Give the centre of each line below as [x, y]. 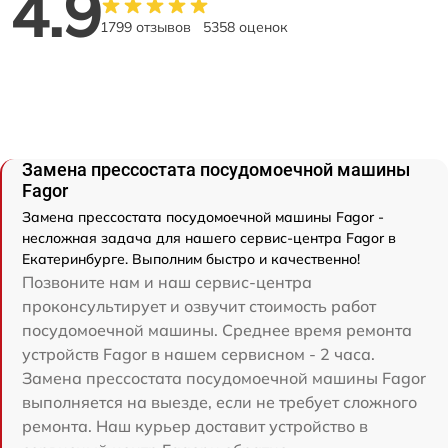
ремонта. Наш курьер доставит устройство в [195, 425]
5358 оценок [245, 26]
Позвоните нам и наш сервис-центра [167, 281]
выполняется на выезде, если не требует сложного [219, 401]
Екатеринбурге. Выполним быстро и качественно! [191, 258]
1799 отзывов [145, 26]
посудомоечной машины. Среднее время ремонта [217, 329]
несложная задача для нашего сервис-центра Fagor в [209, 237]
